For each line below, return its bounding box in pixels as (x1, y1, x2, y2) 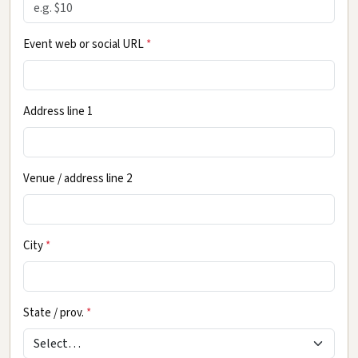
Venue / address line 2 (23, 169, 132, 187)
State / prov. (23, 304, 86, 321)
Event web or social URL (23, 35, 146, 53)
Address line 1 (23, 102, 93, 120)
